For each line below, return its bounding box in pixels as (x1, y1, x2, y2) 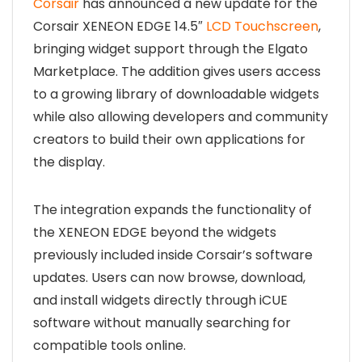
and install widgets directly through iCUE (33, 291, 288, 309)
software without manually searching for (33, 314, 291, 332)
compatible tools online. (33, 336, 186, 355)
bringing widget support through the (33, 40, 267, 58)
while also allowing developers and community (33, 107, 328, 126)
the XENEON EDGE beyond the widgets (33, 223, 276, 242)
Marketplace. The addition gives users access (33, 62, 321, 81)
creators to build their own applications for (33, 130, 305, 149)
